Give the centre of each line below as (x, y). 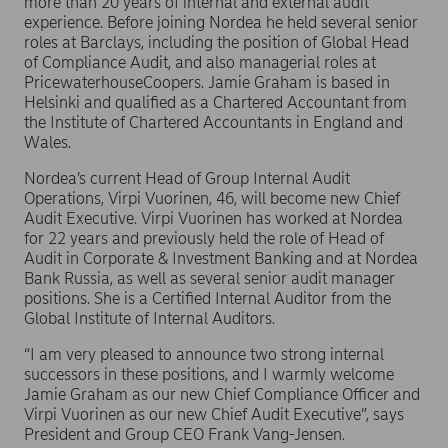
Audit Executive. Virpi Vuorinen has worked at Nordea (213, 218)
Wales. (47, 142)
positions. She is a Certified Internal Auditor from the (207, 298)
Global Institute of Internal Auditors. (149, 318)
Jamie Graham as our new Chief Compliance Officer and (222, 394)
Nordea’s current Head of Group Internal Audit (187, 178)
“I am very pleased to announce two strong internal (204, 354)
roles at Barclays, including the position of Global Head (216, 42)
